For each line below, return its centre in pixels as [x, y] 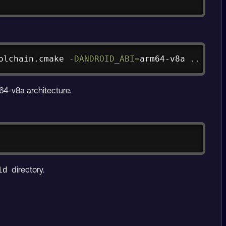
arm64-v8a [165, 59]
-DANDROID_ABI [102, 59]
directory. [27, 170]
